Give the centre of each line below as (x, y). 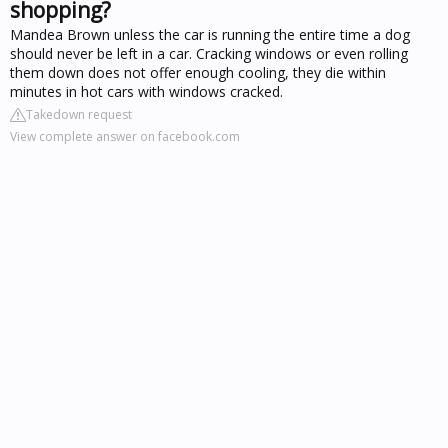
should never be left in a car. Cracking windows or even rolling (209, 53)
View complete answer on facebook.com (125, 136)
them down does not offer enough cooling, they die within (198, 72)
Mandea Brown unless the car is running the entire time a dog (210, 34)
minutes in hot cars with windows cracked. (146, 91)
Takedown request (79, 114)
